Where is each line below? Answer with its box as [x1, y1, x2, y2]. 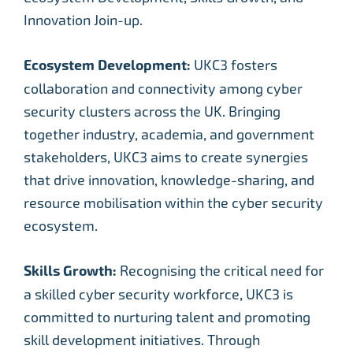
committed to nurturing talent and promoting [24, 309, 310, 326]
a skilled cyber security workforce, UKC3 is [24, 286, 293, 303]
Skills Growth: [24, 262, 120, 281]
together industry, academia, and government [24, 126, 314, 143]
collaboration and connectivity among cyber [24, 80, 303, 98]
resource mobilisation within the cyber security [24, 195, 323, 212]
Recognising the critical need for [120, 262, 324, 280]
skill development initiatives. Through [24, 332, 260, 349]
